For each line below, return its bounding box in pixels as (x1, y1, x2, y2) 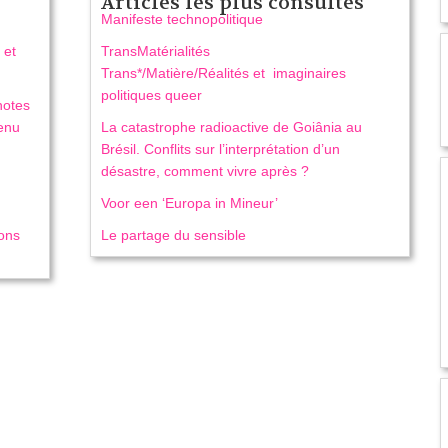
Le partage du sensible (100, 227, 246, 244)
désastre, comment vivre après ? (100, 163, 309, 180)
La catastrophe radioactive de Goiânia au (100, 119, 362, 136)
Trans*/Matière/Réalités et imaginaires (100, 65, 346, 82)
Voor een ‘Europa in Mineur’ (100, 195, 278, 212)
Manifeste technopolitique (100, 11, 263, 28)
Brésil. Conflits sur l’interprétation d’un (100, 141, 340, 158)
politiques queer (100, 87, 202, 104)
